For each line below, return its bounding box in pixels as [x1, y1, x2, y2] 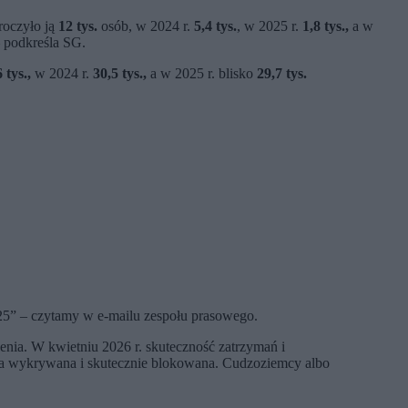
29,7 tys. [257, 66, 307, 82]
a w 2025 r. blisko [147, 66, 257, 82]
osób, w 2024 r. [97, 18, 194, 35]
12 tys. [58, 18, 97, 35]
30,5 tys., [93, 66, 147, 82]
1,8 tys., [302, 18, 349, 35]
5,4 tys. [194, 18, 237, 35]
